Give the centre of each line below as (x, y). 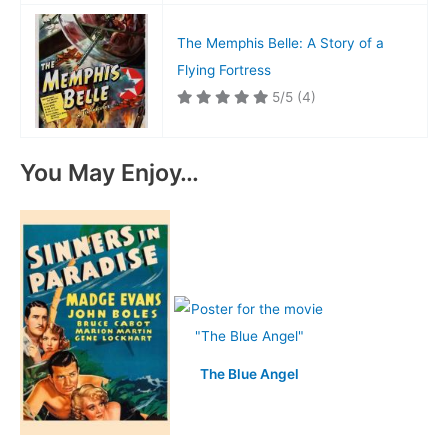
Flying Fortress (223, 70)
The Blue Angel (249, 373)
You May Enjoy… (109, 172)
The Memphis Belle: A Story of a (280, 43)
